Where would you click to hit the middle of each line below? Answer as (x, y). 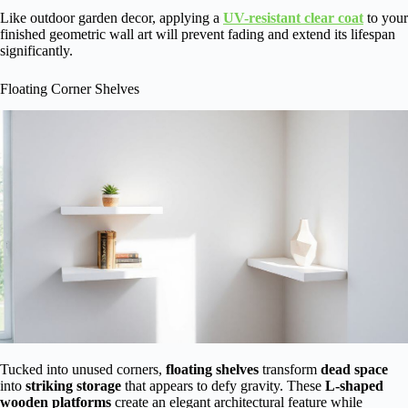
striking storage (73, 386)
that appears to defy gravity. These (223, 386)
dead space (354, 370)
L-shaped (354, 386)
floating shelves (212, 370)
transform (290, 370)
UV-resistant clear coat (293, 17)
